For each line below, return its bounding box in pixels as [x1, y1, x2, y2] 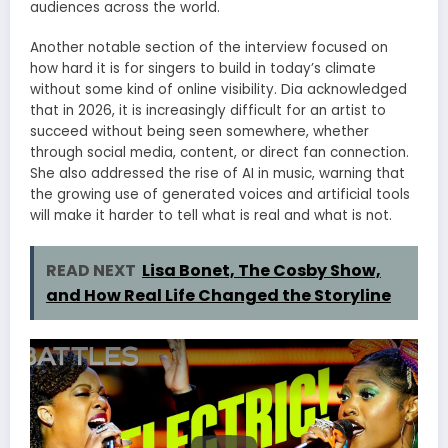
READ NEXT [46, 258, 136, 282]
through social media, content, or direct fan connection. [30, 143, 409, 163]
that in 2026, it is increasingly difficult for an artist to [30, 101, 386, 121]
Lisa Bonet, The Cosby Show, [142, 258, 381, 282]
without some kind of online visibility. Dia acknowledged [30, 80, 407, 100]
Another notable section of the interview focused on [30, 38, 388, 58]
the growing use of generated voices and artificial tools [30, 185, 410, 205]
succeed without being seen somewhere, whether [30, 122, 369, 142]
